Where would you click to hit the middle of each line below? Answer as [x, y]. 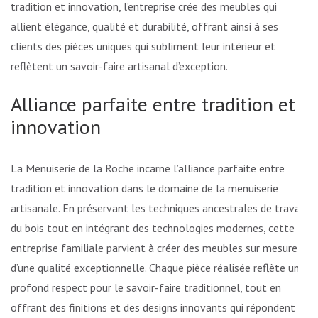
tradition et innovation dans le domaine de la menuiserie [144, 188]
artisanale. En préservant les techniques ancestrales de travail [158, 208]
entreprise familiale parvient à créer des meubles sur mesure [154, 247]
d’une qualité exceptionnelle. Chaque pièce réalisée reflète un [155, 267]
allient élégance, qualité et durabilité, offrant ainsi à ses [144, 26]
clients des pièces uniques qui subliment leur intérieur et [143, 46]
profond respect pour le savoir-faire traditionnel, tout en [146, 287]
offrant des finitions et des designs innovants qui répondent [153, 307]
